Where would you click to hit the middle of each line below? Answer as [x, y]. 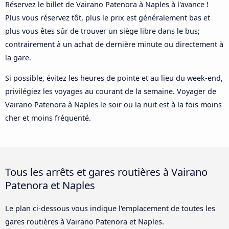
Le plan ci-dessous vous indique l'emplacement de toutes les [110, 209]
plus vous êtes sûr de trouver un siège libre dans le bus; [102, 31]
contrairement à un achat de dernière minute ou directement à [114, 44]
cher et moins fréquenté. [48, 118]
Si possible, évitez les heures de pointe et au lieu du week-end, [114, 78]
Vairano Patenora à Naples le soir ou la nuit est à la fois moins [113, 105]
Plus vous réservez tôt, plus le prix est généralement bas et [108, 17]
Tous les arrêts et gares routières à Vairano [106, 172]
